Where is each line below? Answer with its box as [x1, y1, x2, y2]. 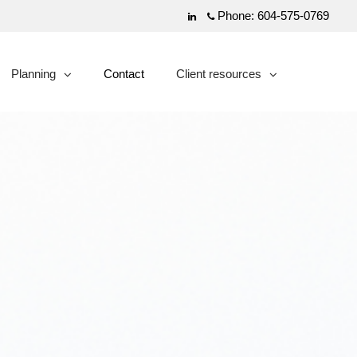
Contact [104, 67, 144, 80]
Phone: [214, 9, 257, 22]
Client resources [176, 67, 261, 80]
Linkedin [195, 10, 229, 22]
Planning [11, 67, 56, 80]
